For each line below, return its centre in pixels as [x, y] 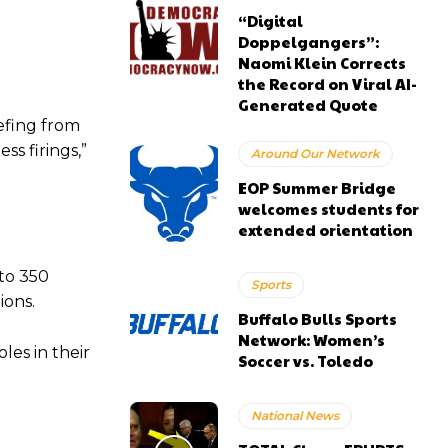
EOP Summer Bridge [317, 188]
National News [295, 416]
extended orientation [326, 230]
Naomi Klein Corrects [322, 62]
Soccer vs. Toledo [306, 361]
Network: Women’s [312, 340]
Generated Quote [308, 104]
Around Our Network [316, 154]
